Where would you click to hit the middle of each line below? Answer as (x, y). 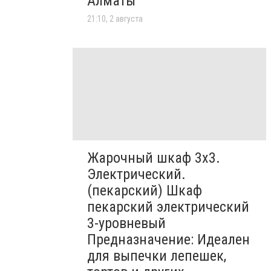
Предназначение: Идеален (168, 239)
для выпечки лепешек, (157, 256)
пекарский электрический (168, 207)
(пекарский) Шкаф (145, 190)
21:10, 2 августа (115, 19)
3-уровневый (126, 223)
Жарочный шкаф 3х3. (154, 158)
